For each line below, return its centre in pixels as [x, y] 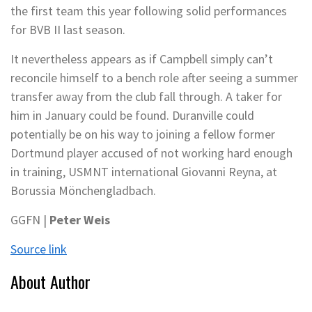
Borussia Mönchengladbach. [83, 190]
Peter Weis [80, 220]
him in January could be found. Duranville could [132, 115]
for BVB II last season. [68, 30]
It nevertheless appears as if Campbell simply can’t [142, 59]
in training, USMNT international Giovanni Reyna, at [144, 172]
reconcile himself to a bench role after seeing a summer [154, 78]
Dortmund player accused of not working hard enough [151, 153]
